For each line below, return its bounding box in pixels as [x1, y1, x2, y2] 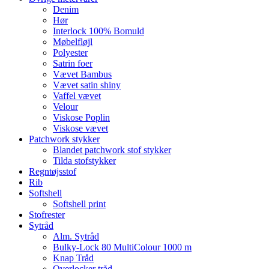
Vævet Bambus [53, 69, 112, 80]
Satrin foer [53, 58, 92, 69]
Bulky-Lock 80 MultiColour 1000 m [53, 242, 192, 253]
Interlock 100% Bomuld [53, 26, 144, 37]
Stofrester [29, 210, 65, 220]
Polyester [53, 47, 88, 58]
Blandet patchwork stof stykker [53, 145, 171, 156]
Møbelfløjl [53, 37, 92, 47]
